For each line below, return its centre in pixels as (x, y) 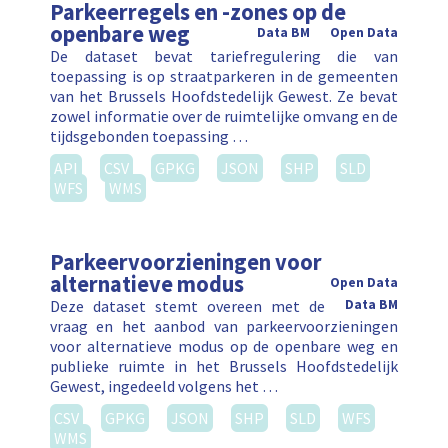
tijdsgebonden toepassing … (149, 136)
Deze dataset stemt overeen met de (187, 306)
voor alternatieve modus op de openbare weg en (224, 346)
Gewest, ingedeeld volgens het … (164, 386)
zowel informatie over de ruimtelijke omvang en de (224, 116)
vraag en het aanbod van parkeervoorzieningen (224, 326)
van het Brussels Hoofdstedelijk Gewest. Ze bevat (224, 96)
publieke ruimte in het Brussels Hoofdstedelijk (224, 366)
